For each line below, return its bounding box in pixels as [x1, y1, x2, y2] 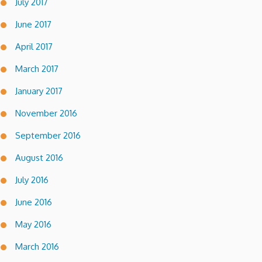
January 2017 [15, 85, 63, 96]
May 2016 [15, 218, 51, 230]
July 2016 [15, 174, 49, 185]
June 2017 [15, 18, 51, 30]
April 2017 [15, 40, 53, 52]
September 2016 [15, 129, 81, 141]
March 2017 [15, 63, 58, 74]
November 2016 [15, 107, 77, 119]
